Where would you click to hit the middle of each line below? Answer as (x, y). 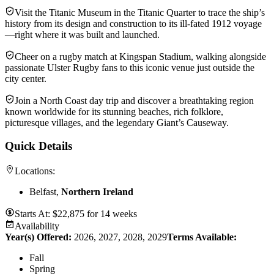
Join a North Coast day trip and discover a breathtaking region (134, 100)
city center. (26, 78)
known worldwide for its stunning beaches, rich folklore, (114, 111)
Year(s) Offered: (39, 237)
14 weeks (119, 213)
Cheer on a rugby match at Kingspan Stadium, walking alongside (140, 56)
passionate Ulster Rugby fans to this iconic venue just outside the (130, 67)
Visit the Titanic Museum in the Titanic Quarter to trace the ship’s (140, 12)
